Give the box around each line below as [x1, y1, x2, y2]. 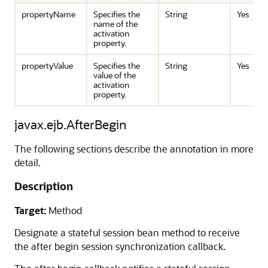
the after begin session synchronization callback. [14, 240, 226, 252]
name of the [93, 18, 138, 29]
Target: [14, 204, 46, 217]
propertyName [22, 8, 75, 20]
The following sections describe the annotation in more [14, 142, 254, 155]
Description [14, 179, 73, 193]
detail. [14, 156, 41, 169]
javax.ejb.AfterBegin [14, 116, 127, 132]
